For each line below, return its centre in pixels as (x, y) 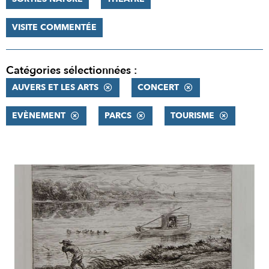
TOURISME (192, 116)
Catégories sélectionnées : (71, 71)
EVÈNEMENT (39, 116)
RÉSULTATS (41, 173)
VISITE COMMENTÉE (54, 27)
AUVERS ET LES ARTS (55, 87)
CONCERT (158, 87)
